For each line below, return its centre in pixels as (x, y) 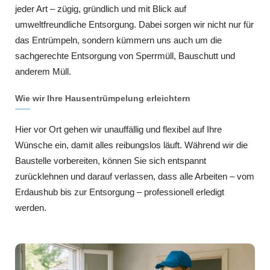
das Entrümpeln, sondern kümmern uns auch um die (118, 40)
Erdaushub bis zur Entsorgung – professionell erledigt (120, 192)
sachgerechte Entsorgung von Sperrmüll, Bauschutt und (125, 55)
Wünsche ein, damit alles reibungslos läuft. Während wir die (131, 145)
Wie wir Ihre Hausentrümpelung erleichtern (103, 98)
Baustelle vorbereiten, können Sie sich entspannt (111, 160)
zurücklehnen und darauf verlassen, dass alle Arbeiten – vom (135, 176)
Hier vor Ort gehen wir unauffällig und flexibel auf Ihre (118, 129)
